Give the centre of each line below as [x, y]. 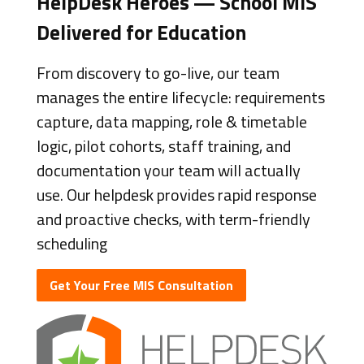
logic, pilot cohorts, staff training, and [163, 145]
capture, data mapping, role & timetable [171, 121]
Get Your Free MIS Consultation [141, 285]
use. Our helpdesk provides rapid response [176, 194]
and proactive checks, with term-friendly [173, 219]
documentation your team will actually [168, 170]
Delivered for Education [141, 32]
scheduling [71, 243]
